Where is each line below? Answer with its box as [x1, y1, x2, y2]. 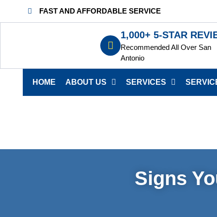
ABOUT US [65, 78, 107, 86]
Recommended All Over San [121, 43, 211, 51]
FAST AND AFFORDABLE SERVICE [39, 7, 161, 15]
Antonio [121, 54, 144, 62]
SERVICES [126, 78, 166, 86]
